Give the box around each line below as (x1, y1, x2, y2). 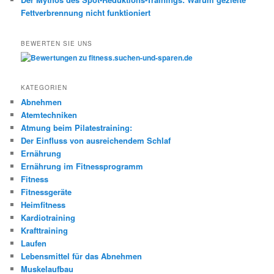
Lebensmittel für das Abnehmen (21, 250, 143, 262)
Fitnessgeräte (21, 186, 72, 198)
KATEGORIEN (21, 83, 68, 92)
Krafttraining (21, 224, 68, 237)
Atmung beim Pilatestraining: (21, 122, 133, 134)
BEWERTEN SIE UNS (21, 39, 93, 48)
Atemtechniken (21, 109, 78, 121)
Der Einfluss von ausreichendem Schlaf (21, 135, 171, 147)
